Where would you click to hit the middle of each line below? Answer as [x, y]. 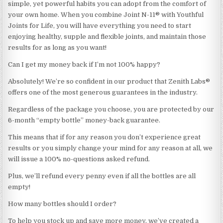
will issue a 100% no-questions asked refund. [79, 159]
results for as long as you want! [57, 47]
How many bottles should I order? [62, 204]
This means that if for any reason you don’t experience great [105, 137]
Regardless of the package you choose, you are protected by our [111, 109]
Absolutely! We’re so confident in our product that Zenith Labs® [109, 81]
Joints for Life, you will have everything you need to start [100, 25]
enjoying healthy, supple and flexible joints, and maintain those [107, 36]
